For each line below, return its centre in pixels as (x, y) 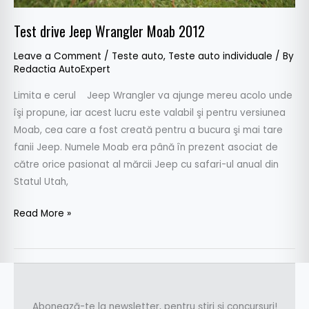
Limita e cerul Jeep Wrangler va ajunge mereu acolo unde (153, 96)
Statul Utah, (41, 182)
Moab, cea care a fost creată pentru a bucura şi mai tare (148, 130)
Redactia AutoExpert (62, 69)
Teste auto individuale (220, 56)
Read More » (42, 213)
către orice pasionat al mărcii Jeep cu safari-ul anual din (146, 165)
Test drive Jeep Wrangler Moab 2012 (109, 31)
